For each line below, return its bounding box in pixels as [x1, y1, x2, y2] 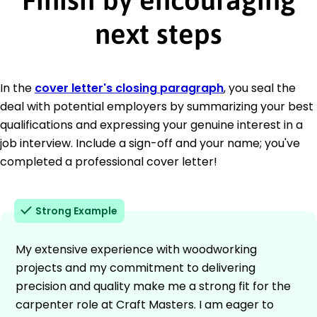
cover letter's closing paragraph [35, 79, 224, 96]
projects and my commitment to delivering [16, 259, 255, 276]
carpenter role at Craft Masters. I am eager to [16, 296, 274, 313]
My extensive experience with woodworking [16, 241, 257, 258]
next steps [95, 17, 222, 50]
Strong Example [35, 203, 117, 218]
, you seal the [224, 79, 296, 96]
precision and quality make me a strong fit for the [16, 277, 291, 294]
